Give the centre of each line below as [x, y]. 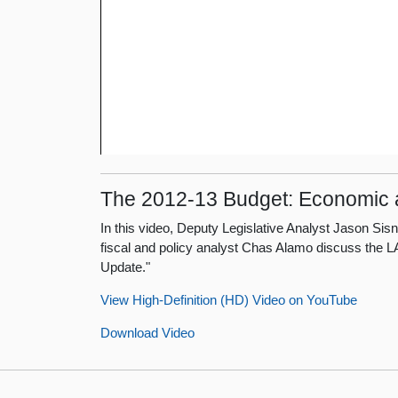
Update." [126, 267]
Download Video [148, 332]
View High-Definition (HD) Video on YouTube [229, 299]
